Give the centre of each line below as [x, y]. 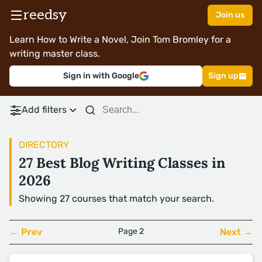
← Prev [26, 232]
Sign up [223, 76]
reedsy [45, 15]
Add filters [44, 110]
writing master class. [55, 54]
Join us [230, 15]
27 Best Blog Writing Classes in [122, 163]
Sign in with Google [101, 76]
